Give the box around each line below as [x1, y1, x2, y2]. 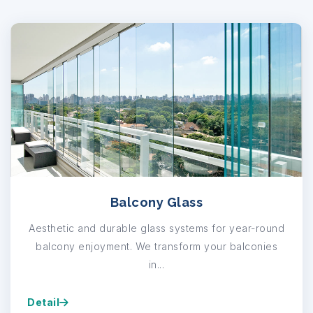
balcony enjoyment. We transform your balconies [36, 240, 277, 252]
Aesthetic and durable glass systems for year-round [29, 221, 284, 234]
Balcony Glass [110, 194, 203, 210]
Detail [27, 296, 59, 308]
